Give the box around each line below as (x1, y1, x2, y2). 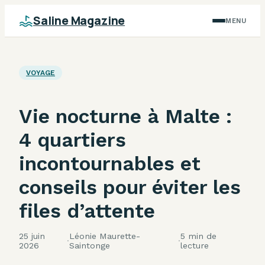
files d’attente (19, 199, 155, 222)
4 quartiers (19, 128, 126, 151)
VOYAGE (26, 69, 55, 77)
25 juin (19, 231, 45, 241)
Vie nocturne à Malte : (19, 104, 232, 128)
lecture (180, 240, 209, 250)
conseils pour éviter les (19, 175, 241, 199)
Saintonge (69, 240, 110, 250)
